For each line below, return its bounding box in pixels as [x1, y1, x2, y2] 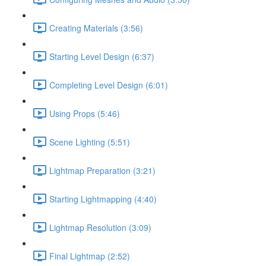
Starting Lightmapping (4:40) [49, 192, 157, 205]
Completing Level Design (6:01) [49, 78, 168, 91]
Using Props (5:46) [49, 107, 120, 119]
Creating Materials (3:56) [49, 21, 143, 34]
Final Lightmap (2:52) [49, 249, 130, 262]
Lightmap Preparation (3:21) [49, 164, 156, 176]
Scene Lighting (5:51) [49, 135, 130, 148]
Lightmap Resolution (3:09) [49, 221, 151, 233]
